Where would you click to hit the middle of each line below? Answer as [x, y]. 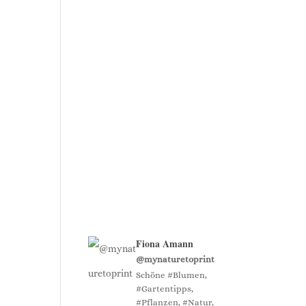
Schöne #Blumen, [172, 275]
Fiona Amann [165, 243]
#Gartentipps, [165, 288]
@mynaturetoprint [176, 259]
